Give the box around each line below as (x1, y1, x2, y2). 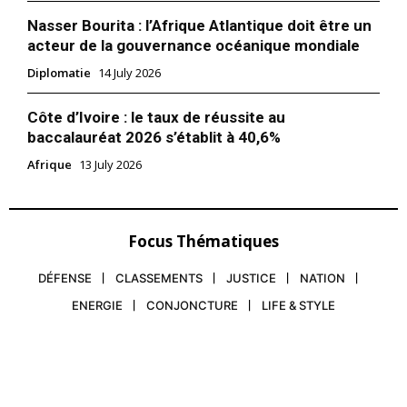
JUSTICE (226, 271, 276, 286)
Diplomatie (27, 65, 91, 82)
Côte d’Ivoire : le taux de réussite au (27, 108, 285, 127)
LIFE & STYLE (262, 298, 335, 313)
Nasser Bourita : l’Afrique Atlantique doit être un (27, 16, 372, 35)
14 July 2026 (98, 65, 161, 82)
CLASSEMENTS (115, 271, 203, 286)
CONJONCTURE (146, 298, 238, 313)
